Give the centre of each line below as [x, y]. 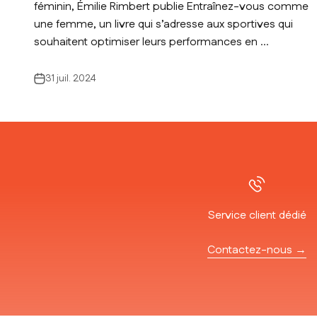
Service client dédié [257, 216]
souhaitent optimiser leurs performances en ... [151, 42]
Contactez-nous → [257, 250]
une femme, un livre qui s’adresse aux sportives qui [163, 25]
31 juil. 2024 [70, 79]
